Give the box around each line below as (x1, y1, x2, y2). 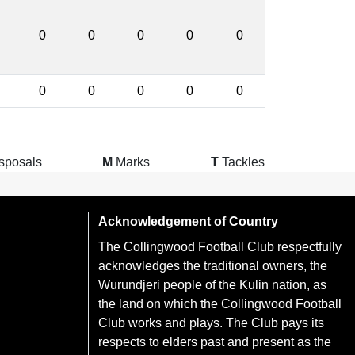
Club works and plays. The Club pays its (98, 316, 324, 330)
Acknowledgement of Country (98, 215, 278, 228)
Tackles (221, 155, 265, 169)
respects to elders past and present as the (98, 335, 331, 349)
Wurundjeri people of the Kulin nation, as (98, 278, 326, 292)
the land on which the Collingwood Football (98, 297, 342, 311)
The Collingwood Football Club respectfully (98, 240, 342, 254)
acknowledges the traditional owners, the (98, 259, 327, 273)
